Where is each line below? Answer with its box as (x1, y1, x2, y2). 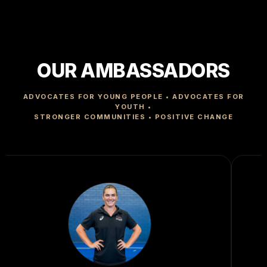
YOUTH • (115, 103, 152, 111)
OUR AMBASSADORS (37, 59, 230, 83)
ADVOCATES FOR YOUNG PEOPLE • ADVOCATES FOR (23, 92, 244, 101)
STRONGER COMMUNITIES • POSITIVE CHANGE (34, 113, 233, 122)
